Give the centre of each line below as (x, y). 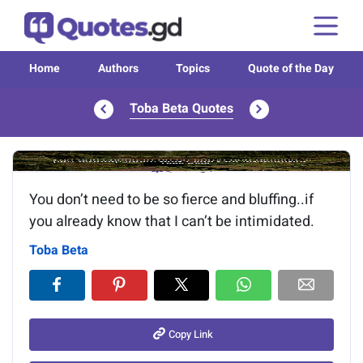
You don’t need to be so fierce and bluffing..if (171, 200)
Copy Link (191, 334)
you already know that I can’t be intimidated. (172, 222)
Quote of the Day (290, 68)
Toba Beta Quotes (181, 109)
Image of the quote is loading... (181, 162)
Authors (118, 68)
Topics (193, 68)
